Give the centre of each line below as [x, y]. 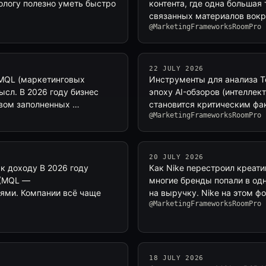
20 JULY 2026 [176, 157]
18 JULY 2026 [176, 258]
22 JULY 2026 [176, 69]
